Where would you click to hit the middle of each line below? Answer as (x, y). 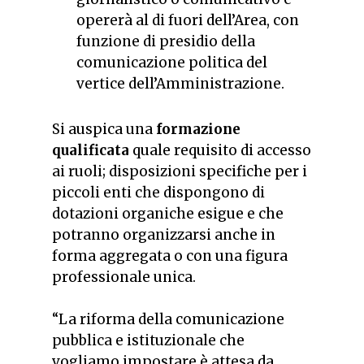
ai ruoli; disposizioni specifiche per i (180, 172)
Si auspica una (104, 130)
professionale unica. (124, 277)
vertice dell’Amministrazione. (180, 84)
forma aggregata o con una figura (170, 256)
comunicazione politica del (172, 63)
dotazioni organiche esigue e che (168, 214)
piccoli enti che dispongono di (158, 193)
